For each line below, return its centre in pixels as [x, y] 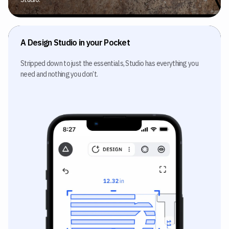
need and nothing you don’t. [59, 74]
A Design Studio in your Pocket [75, 43]
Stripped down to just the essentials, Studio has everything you [109, 64]
